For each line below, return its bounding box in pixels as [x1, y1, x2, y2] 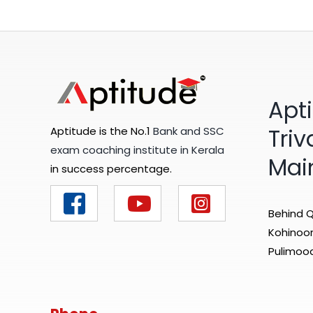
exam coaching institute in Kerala [50, 143, 224, 158]
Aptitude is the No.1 [50, 124, 153, 139]
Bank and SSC [152, 124, 224, 139]
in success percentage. [50, 161, 172, 177]
